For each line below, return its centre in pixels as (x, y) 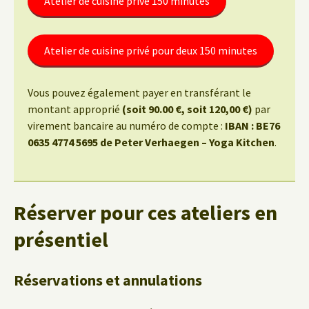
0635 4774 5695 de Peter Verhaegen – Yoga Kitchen (151, 142)
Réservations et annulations (108, 280)
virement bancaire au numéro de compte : (126, 126)
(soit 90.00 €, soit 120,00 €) (187, 109)
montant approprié (75, 109)
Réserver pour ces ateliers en (146, 212)
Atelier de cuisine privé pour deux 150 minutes (151, 50)
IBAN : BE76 (252, 126)
